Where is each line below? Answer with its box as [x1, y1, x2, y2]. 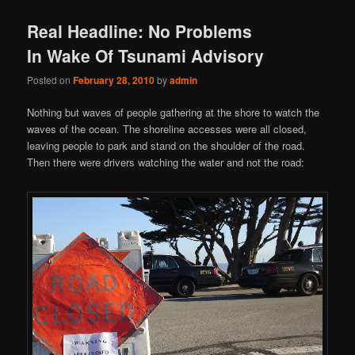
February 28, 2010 [73, 73, 155, 88]
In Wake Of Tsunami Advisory [27, 43, 265, 67]
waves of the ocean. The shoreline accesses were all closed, [27, 121, 307, 137]
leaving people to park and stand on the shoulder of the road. [27, 138, 306, 154]
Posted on [27, 73, 74, 87]
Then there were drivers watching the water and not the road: [27, 155, 305, 170]
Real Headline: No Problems [27, 18, 253, 43]
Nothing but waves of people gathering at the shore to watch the [27, 105, 320, 120]
